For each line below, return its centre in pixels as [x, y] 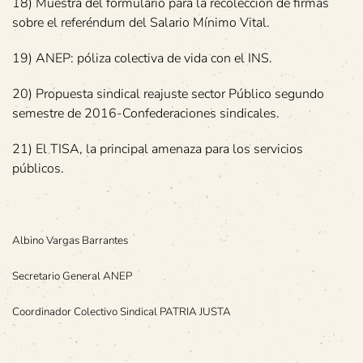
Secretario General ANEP [72, 276]
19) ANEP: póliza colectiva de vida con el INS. [142, 58]
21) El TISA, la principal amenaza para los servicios [158, 149]
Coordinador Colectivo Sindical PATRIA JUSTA [122, 312]
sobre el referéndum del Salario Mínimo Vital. [141, 22]
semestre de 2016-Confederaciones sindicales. [146, 113]
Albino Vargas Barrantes [70, 240]
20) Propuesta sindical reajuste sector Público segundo [168, 94]
